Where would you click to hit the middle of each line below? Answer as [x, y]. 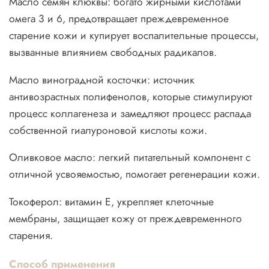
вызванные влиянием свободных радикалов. [114, 53]
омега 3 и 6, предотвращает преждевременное [119, 19]
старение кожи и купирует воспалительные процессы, [134, 36]
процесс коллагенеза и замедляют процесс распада [130, 113]
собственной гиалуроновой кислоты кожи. [110, 130]
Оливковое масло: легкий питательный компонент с [130, 158]
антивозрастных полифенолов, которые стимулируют [131, 96]
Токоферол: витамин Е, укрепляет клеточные [111, 201]
